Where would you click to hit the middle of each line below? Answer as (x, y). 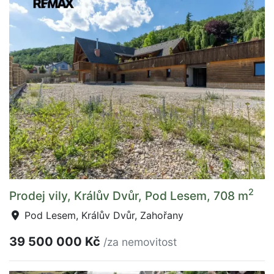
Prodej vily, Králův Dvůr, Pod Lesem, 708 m (129, 195)
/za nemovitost (140, 242)
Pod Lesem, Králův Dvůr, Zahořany (102, 215)
